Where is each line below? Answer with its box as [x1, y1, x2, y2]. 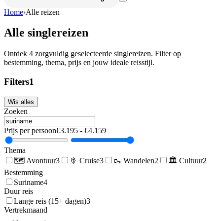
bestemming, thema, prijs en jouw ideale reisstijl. [4, 58, 154, 67]
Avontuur [26, 156, 56, 165]
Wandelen [123, 156, 154, 165]
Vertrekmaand [4, 205, 47, 214]
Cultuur [179, 156, 203, 165]
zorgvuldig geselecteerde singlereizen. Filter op [33, 49, 181, 58]
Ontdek [4, 49, 29, 58]
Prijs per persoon [4, 126, 56, 135]
